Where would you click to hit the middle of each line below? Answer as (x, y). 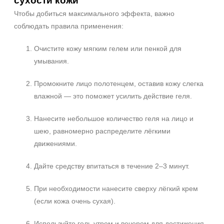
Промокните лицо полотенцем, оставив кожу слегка (119, 83)
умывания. (51, 61)
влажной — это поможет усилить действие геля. (113, 96)
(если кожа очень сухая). (75, 201)
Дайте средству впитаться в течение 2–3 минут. (112, 166)
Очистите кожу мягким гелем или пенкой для (108, 48)
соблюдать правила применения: (69, 26)
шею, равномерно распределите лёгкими (102, 131)
